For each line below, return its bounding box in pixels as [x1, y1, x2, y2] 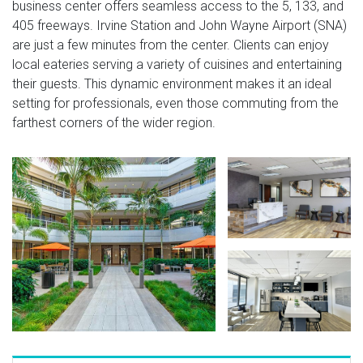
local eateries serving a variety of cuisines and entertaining [12, 56, 342, 72]
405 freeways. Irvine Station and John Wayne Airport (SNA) [12, 17, 347, 33]
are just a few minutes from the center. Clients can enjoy [12, 36, 329, 53]
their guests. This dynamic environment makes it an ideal [12, 75, 331, 92]
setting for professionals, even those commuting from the [12, 95, 339, 111]
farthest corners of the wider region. [12, 114, 216, 130]
